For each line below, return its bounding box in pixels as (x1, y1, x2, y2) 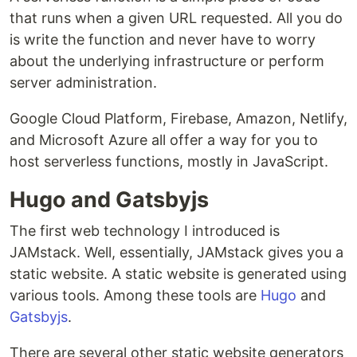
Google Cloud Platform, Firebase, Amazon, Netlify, (10, 109, 347, 127)
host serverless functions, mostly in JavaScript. (10, 152, 328, 170)
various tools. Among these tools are (10, 286, 261, 304)
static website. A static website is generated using (10, 265, 347, 282)
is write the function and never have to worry (10, 30, 316, 48)
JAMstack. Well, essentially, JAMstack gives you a (10, 243, 343, 261)
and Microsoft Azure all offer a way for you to (10, 131, 318, 148)
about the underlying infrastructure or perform (10, 52, 324, 69)
